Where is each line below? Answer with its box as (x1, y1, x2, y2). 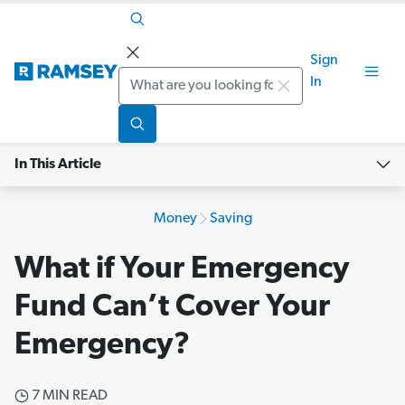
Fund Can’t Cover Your (14, 292, 330, 325)
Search (118, 70, 167, 87)
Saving (209, 212, 252, 227)
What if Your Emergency (14, 254, 350, 287)
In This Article (14, 157, 101, 173)
